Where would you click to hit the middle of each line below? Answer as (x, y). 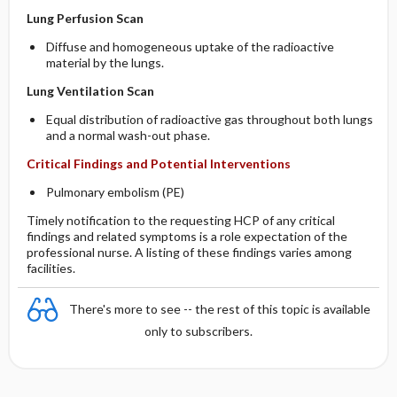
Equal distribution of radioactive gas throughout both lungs (209, 119)
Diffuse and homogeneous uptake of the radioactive (190, 47)
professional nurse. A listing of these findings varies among (189, 252)
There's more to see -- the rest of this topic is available (220, 308)
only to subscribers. (198, 331)
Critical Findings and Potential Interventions (158, 163)
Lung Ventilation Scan (90, 91)
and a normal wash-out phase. (128, 135)
